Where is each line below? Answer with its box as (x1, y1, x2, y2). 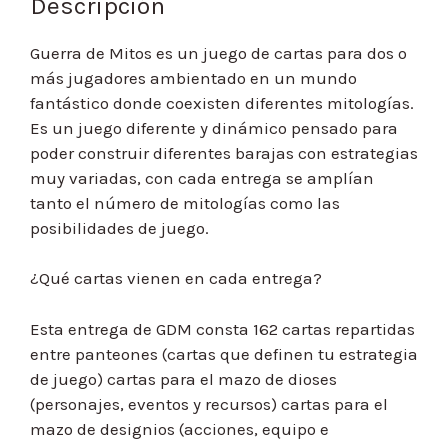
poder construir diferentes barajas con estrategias (30, 142, 418, 163)
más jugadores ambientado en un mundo (30, 67, 357, 88)
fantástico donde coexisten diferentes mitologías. (30, 92, 414, 113)
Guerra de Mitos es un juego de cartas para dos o (30, 42, 407, 63)
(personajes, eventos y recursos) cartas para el (30, 393, 388, 414)
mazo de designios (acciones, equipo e (30, 418, 329, 439)
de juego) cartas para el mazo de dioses (30, 368, 337, 389)
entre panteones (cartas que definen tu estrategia (30, 343, 418, 364)
